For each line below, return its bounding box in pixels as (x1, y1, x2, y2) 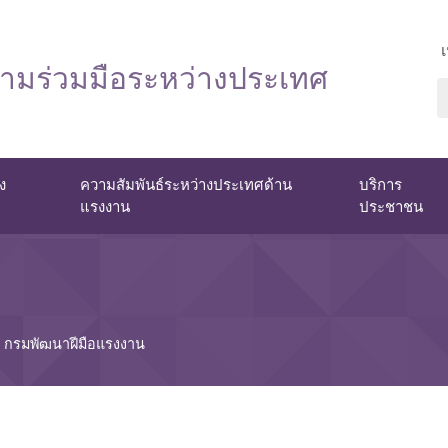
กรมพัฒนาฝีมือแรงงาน (4, 336, 145, 353)
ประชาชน (359, 198, 424, 216)
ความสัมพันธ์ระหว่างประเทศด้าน (80, 176, 293, 194)
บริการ (359, 176, 403, 194)
